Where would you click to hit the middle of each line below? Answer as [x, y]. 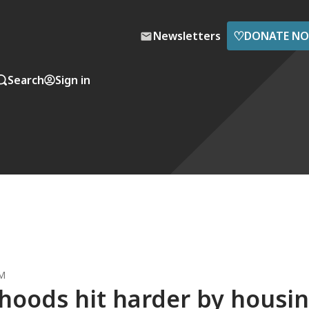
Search [26, 80]
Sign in [73, 80]
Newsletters [187, 36]
